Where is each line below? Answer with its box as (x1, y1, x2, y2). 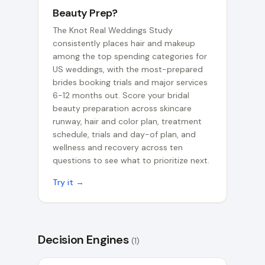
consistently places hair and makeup (53, 38, 195, 49)
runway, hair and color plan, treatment (53, 116, 202, 127)
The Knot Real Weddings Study (53, 25, 173, 35)
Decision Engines (38, 232, 129, 247)
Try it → (53, 177, 84, 188)
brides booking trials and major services (53, 77, 208, 88)
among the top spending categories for (53, 51, 207, 62)
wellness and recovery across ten (53, 142, 183, 153)
